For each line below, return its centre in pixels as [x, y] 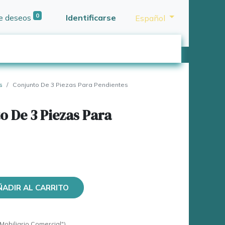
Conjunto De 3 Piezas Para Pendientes [70, 85]
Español [150, 18]
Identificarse [91, 17]
